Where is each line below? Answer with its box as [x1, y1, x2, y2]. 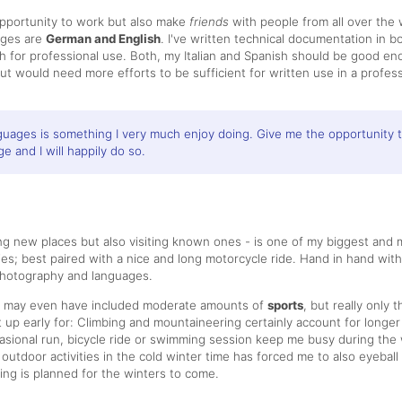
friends [189, 13, 229, 29]
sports [267, 297, 303, 312]
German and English [46, 31, 161, 46]
